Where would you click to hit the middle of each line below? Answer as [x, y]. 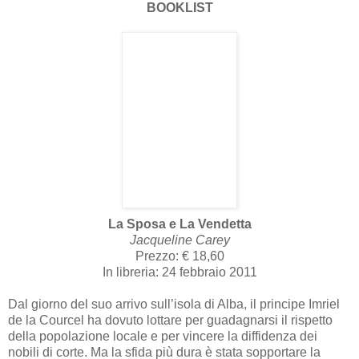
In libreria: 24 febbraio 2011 [179, 272]
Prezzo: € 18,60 [179, 256]
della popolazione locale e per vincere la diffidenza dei [163, 336]
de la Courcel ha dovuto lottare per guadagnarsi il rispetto [170, 320]
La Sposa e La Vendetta [179, 224]
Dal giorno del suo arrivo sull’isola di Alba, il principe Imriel [174, 304]
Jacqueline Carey [179, 240]
